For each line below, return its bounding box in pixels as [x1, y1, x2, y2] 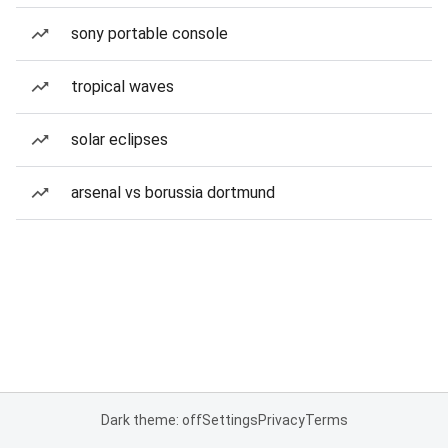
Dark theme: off [100, 412, 202, 428]
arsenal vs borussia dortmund [71, 183, 275, 202]
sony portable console [71, 24, 228, 43]
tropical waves [71, 77, 174, 96]
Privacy [257, 412, 305, 428]
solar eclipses [71, 130, 168, 149]
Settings [201, 412, 258, 428]
